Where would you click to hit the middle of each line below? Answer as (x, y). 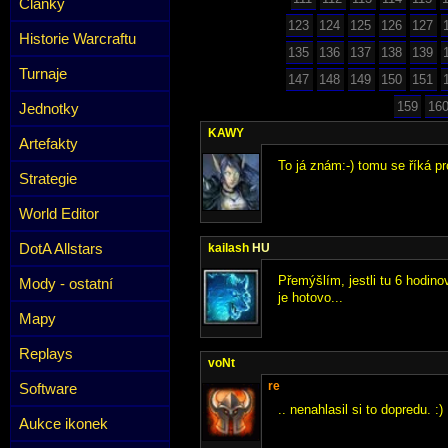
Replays (46, 353)
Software (48, 388)
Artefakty (48, 143)
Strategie (48, 178)
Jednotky (49, 108)
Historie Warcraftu (77, 38)
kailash (230, 248)
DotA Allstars (61, 248)
